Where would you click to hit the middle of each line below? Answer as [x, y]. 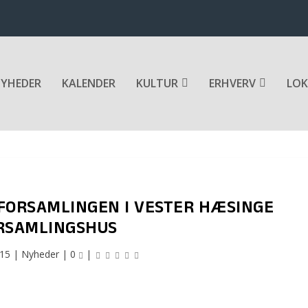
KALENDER [89, 84]
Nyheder [41, 254]
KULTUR [157, 84]
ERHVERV [232, 84]
